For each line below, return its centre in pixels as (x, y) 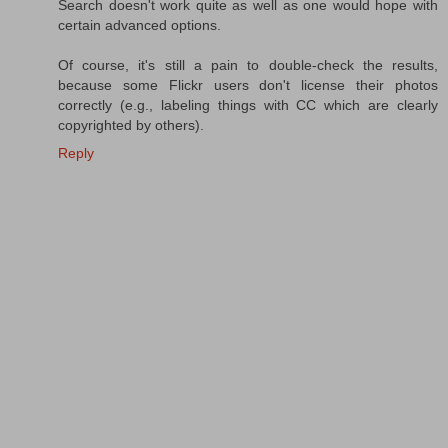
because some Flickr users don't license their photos (248, 84)
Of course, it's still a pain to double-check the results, (248, 64)
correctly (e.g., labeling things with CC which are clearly (248, 104)
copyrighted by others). (131, 124)
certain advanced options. (139, 24)
